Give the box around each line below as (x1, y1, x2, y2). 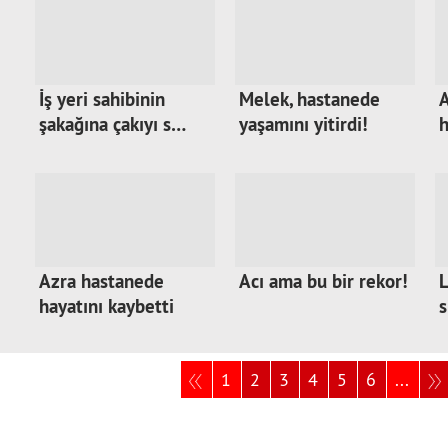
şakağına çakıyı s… (39, 112, 186, 137)
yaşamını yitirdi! (239, 112, 368, 137)
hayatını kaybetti (39, 294, 174, 319)
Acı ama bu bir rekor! (239, 269, 408, 294)
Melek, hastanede (239, 87, 380, 112)
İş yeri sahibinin (39, 87, 165, 112)
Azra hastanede (39, 269, 164, 294)
